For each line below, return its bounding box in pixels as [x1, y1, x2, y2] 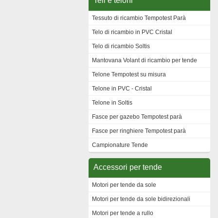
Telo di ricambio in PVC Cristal [92, 29, 172, 36]
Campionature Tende [92, 142, 148, 148]
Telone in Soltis [92, 99, 132, 106]
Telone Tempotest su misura [92, 71, 166, 78]
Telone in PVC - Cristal [92, 85, 152, 92]
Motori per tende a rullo [92, 210, 153, 217]
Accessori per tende [93, 163, 162, 171]
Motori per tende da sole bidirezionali [92, 196, 190, 202]
